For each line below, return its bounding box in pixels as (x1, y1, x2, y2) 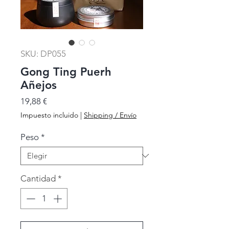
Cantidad (20, 173, 56, 184)
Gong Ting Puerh (20, 64, 111, 79)
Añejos (20, 78, 57, 92)
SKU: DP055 (20, 48, 66, 59)
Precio (47, 95, 71, 106)
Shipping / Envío (84, 110, 136, 120)
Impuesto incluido (20, 110, 78, 120)
